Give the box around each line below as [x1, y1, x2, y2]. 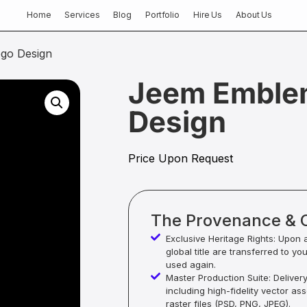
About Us [236, 10, 273, 20]
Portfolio [145, 10, 180, 20]
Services [64, 10, 100, 20]
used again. [166, 259, 217, 271]
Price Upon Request [127, 151, 233, 165]
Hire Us [193, 10, 223, 20]
